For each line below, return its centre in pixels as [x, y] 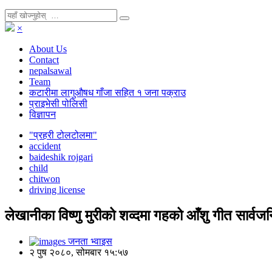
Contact [44, 60]
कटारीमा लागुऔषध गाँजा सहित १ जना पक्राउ [107, 93]
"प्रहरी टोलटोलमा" [63, 135]
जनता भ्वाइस [89, 241]
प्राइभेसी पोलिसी [58, 104]
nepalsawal [50, 71]
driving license [57, 190]
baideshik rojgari [61, 157]
